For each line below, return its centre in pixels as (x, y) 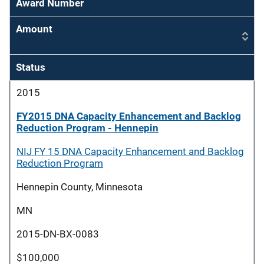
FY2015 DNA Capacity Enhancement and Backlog (129, 116)
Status (31, 67)
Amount (34, 29)
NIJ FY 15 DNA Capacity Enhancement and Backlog (130, 151)
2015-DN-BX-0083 (58, 234)
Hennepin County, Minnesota (80, 187)
